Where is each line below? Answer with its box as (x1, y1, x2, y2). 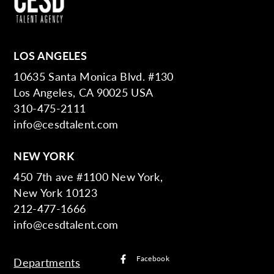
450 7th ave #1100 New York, (13, 168, 163, 184)
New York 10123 (13, 184, 97, 200)
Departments (13, 254, 80, 270)
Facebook (136, 253, 169, 264)
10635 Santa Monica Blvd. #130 (13, 68, 174, 84)
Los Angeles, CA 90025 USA (13, 84, 154, 100)
